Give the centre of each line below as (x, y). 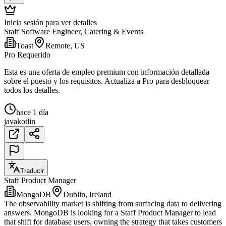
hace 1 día (32, 112)
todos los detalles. (32, 90)
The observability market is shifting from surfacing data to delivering (113, 203)
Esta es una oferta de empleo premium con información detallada (107, 72)
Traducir (32, 171)
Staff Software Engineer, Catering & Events (74, 31)
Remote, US (65, 45)
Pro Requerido (27, 54)
